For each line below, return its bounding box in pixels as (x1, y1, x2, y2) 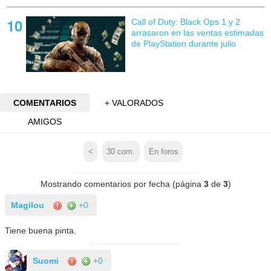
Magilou (11, 200, 45, 211)
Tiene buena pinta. (5, 226, 77, 236)
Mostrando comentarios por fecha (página (40, 179, 204, 189)
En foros (148, 147, 178, 156)
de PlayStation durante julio (131, 38, 236, 48)
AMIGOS (27, 116, 62, 126)
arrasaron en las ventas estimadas (131, 27, 264, 38)
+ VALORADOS (105, 97, 164, 108)
